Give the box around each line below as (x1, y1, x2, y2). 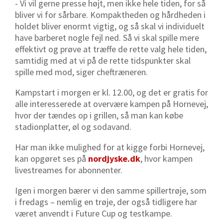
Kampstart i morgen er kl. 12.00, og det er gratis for (15, 87, 208, 99)
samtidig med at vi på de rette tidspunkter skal (15, 55, 191, 67)
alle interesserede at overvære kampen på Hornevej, (15, 98, 208, 110)
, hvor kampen (140, 153, 193, 165)
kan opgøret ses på (15, 153, 88, 165)
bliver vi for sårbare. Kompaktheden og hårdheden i (15, 9, 206, 21)
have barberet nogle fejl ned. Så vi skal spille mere (15, 32, 199, 44)
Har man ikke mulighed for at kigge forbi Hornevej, (15, 141, 205, 153)
